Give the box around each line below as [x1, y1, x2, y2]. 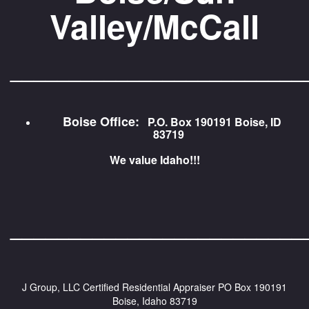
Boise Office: [52, 112, 139, 130]
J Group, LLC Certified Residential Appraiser [22, 280, 215, 294]
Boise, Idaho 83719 [112, 294, 197, 308]
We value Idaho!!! [109, 152, 200, 168]
